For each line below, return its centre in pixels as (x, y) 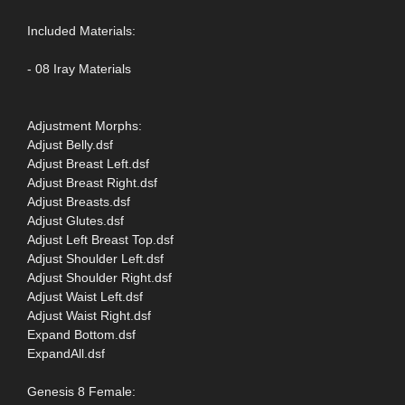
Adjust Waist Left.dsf (85, 296)
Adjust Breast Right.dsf (92, 182)
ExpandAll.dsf (66, 353)
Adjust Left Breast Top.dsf (100, 239)
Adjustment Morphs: (85, 125)
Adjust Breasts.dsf (79, 201)
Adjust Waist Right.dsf (89, 315)
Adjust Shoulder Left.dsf (95, 258)
